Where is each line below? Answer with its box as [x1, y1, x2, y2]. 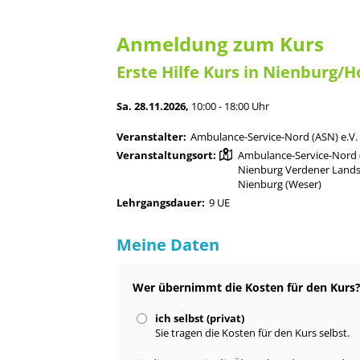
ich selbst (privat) [155, 311, 245, 326]
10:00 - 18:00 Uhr [191, 99, 270, 114]
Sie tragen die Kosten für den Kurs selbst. [155, 325, 350, 341]
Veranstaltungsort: [117, 148, 217, 163]
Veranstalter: [117, 129, 187, 145]
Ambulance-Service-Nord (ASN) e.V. [190, 129, 358, 145]
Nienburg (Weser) [238, 177, 322, 192]
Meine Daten [117, 234, 220, 256]
